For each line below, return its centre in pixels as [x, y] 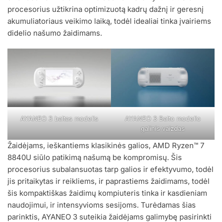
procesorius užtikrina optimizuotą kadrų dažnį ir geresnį [106, 9]
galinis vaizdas [163, 128]
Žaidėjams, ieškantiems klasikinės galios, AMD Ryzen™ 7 [106, 145]
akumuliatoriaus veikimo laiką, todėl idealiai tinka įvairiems [109, 21]
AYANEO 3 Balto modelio [163, 118]
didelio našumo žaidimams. [55, 33]
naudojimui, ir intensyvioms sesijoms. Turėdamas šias [102, 205]
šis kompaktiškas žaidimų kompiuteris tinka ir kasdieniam [107, 193]
